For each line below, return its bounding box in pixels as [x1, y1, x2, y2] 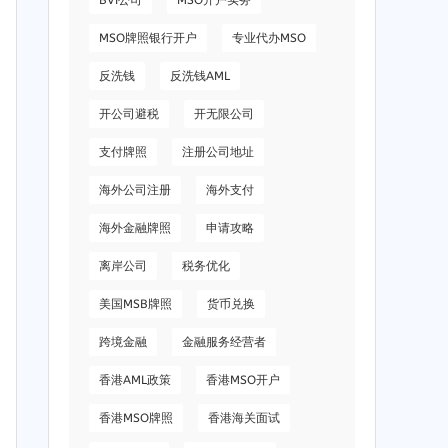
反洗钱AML [170, 69, 231, 84]
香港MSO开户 [206, 373, 281, 388]
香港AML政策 [99, 373, 172, 388]
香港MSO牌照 [99, 411, 174, 426]
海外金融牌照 [99, 221, 172, 236]
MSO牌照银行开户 [99, 31, 198, 46]
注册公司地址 [182, 145, 255, 160]
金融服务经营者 [182, 335, 267, 350]
